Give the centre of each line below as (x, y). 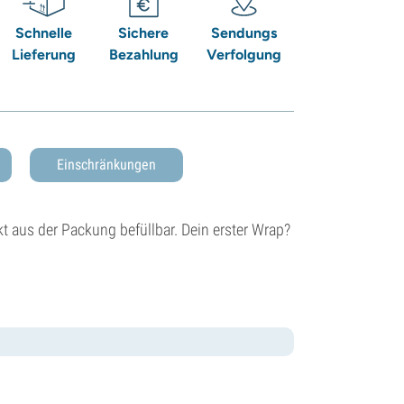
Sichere (144, 32)
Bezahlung (143, 54)
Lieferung (43, 54)
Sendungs (243, 32)
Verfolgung (243, 54)
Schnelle (43, 32)
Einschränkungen (106, 164)
